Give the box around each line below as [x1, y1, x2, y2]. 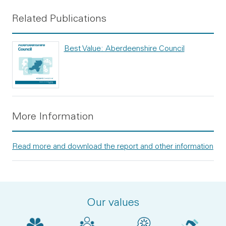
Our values [87, 194, 139, 208]
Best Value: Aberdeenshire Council [64, 43, 185, 53]
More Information [12, 109, 94, 122]
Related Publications [12, 12, 106, 24]
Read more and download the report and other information [12, 140, 213, 151]
